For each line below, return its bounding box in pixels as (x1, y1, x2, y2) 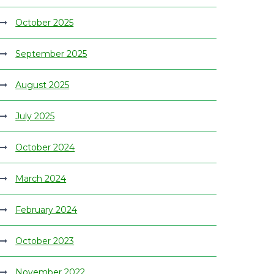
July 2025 (15, 111, 55, 122)
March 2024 (15, 173, 67, 184)
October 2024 (15, 142, 75, 153)
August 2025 (15, 80, 70, 91)
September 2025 (15, 48, 87, 59)
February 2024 (15, 204, 78, 215)
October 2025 (15, 17, 74, 28)
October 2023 (15, 235, 75, 246)
